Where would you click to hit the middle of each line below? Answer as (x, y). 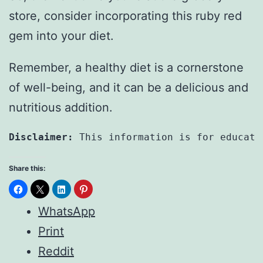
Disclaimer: (41, 137)
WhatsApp (67, 212)
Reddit (56, 252)
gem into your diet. (61, 36)
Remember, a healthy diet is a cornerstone (126, 68)
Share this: (27, 168)
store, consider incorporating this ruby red (125, 16)
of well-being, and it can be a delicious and (129, 88)
